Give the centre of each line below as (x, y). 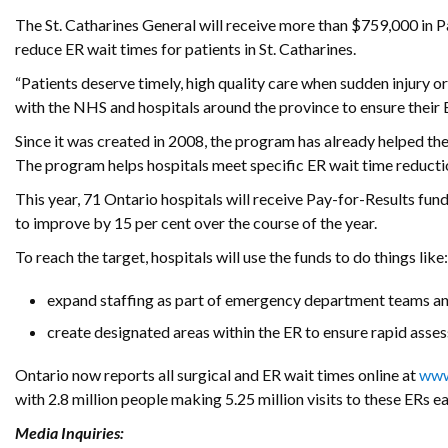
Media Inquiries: (69, 433)
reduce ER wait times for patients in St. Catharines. (185, 48)
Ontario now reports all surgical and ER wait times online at (217, 375)
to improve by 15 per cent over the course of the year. (197, 222)
